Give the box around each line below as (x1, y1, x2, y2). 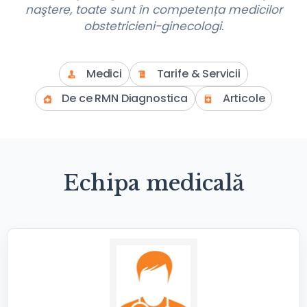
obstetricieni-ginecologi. (83, 18, 224, 34)
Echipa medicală (63, 170, 244, 196)
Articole (222, 90, 265, 106)
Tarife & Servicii (156, 66, 241, 82)
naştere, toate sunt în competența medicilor (25, 1, 282, 18)
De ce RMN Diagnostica (62, 90, 188, 106)
